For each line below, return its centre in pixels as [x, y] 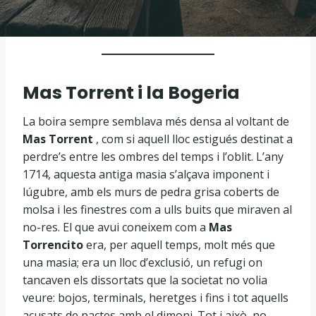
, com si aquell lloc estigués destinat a [193, 139]
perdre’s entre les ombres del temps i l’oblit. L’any [153, 157]
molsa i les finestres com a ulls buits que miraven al [157, 209]
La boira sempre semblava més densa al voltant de [156, 121]
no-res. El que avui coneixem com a [116, 227]
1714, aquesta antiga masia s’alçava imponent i [146, 174]
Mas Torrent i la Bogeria [131, 92]
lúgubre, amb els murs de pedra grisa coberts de [151, 192]
